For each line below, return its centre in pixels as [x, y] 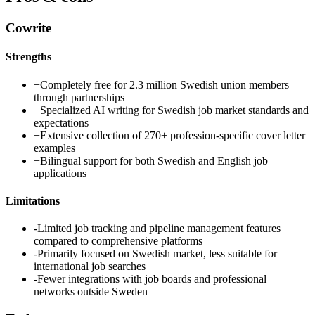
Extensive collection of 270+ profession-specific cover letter [173, 135]
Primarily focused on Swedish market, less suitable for [157, 254]
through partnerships [79, 97]
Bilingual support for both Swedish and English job [154, 160]
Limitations [33, 200]
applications [60, 173]
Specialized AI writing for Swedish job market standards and [174, 110]
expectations [61, 122]
